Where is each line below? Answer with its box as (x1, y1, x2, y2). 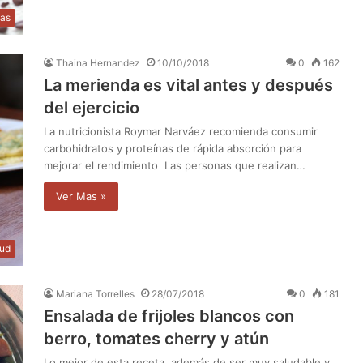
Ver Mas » (56, 190, 106, 203)
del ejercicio (44, 98, 139, 118)
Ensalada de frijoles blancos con (44, 305, 294, 326)
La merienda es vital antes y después (44, 75, 333, 96)
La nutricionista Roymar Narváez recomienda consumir (44, 125, 318, 139)
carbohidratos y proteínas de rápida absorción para (44, 142, 301, 156)
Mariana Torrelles (56, 287, 135, 300)
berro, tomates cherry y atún (44, 328, 269, 348)
